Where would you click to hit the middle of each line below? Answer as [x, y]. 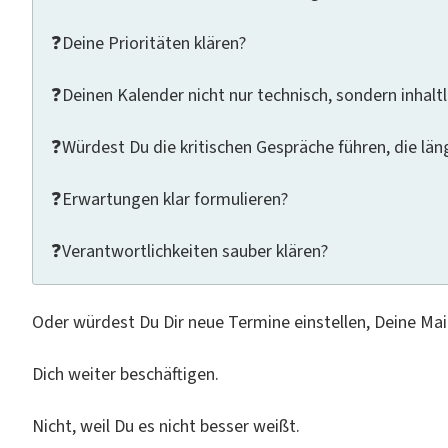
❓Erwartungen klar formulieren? [169, 199]
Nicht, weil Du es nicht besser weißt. [166, 426]
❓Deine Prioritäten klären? [148, 43]
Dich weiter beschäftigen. [125, 374]
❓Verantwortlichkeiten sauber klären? [189, 251]
